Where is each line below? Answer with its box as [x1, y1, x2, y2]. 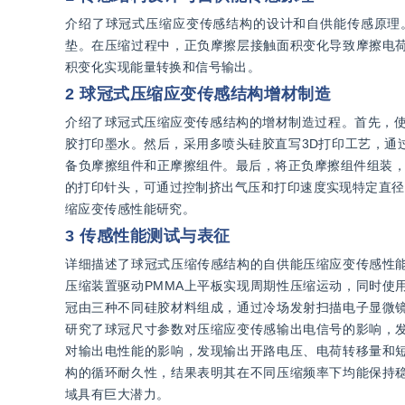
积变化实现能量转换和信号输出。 [65, 60, 261, 74]
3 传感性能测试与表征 [65, 227, 231, 245]
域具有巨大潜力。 [65, 387, 170, 401]
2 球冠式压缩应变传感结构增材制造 [65, 85, 332, 103]
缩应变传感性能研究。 [65, 202, 196, 216]
